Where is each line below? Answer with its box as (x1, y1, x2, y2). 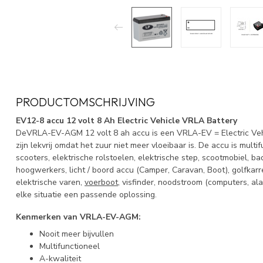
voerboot (85, 177, 118, 188)
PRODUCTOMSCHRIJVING (16, 95, 155, 109)
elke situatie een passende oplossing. (16, 189, 157, 200)
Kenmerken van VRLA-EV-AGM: (16, 211, 143, 222)
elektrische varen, (16, 177, 85, 188)
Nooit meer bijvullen (39, 228, 114, 240)
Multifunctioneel (39, 241, 100, 252)
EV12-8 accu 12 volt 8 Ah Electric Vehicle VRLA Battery (16, 115, 237, 126)
